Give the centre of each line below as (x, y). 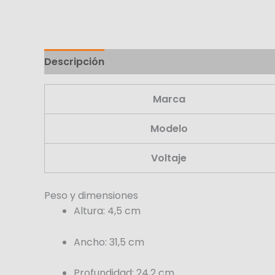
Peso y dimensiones (91, 196)
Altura (88, 211)
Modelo (169, 129)
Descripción (74, 62)
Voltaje (169, 158)
